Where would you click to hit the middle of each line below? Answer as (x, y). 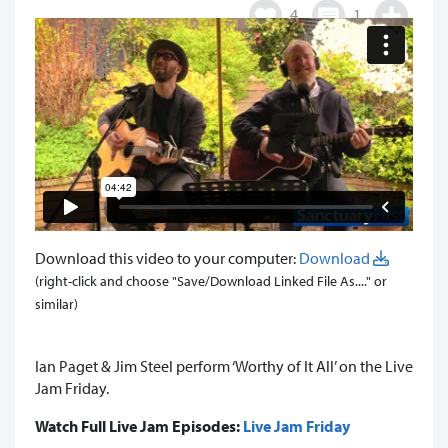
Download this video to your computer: (167, 257)
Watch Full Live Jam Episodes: (139, 425)
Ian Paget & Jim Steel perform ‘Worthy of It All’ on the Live (224, 365)
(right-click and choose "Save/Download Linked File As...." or (211, 280)
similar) (56, 303)
